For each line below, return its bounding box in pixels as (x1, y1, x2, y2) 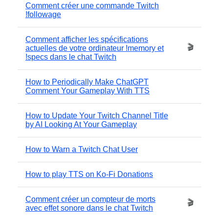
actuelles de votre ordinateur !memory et (25, 44, 164, 52)
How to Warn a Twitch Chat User (25, 145, 138, 153)
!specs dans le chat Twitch (25, 52, 116, 61)
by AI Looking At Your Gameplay (25, 120, 137, 129)
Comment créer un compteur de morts (25, 195, 155, 203)
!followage (25, 10, 61, 19)
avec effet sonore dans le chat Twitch (25, 203, 153, 212)
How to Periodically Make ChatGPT (25, 77, 149, 86)
